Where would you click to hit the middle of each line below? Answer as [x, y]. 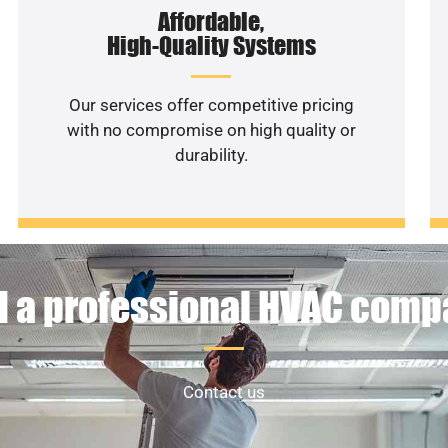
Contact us [224, 392]
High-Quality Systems [211, 45]
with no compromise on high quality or [211, 129]
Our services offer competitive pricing [211, 104]
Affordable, [211, 21]
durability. [211, 154]
